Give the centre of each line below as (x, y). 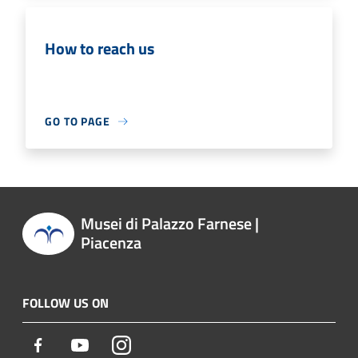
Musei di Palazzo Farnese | (169, 223)
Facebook (72, 345)
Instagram (158, 345)
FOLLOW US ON (66, 303)
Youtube (111, 345)
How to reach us (99, 48)
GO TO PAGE (78, 121)
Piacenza (111, 242)
